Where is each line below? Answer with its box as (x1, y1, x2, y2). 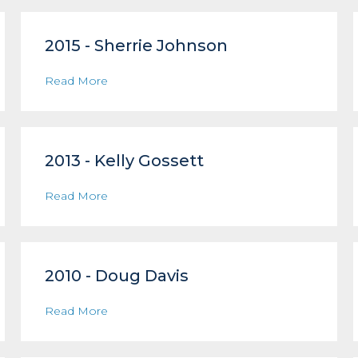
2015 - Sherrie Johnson (45, 36, 229, 55)
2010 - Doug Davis (45, 266, 189, 285)
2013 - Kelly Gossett (45, 151, 205, 170)
